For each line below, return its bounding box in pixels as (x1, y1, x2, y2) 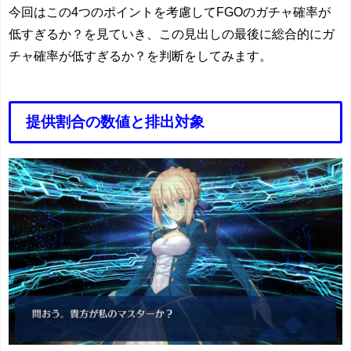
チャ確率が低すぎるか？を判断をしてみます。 (9, 49, 272, 62)
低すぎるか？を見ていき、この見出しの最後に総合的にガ (9, 27, 335, 40)
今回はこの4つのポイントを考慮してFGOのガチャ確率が (9, 5, 331, 18)
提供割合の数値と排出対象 (26, 114, 205, 129)
